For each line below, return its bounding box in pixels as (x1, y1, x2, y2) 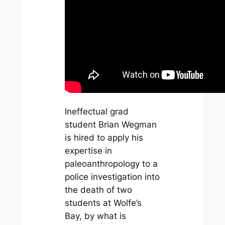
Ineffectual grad (64, 106, 129, 117)
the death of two (64, 184, 132, 195)
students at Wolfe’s (64, 197, 142, 208)
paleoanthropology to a (64, 158, 158, 169)
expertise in (64, 145, 112, 156)
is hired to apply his (64, 132, 143, 143)
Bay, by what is (64, 210, 126, 221)
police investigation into (64, 171, 160, 182)
